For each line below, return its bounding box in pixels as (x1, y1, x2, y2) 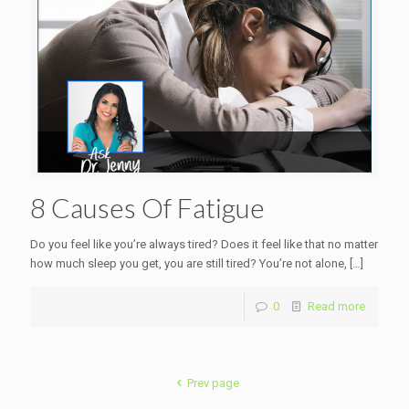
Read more (308, 299, 365, 313)
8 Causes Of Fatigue (30, 190, 265, 224)
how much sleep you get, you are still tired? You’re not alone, (30, 256, 347, 270)
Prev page (186, 375, 239, 390)
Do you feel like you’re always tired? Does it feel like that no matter (30, 236, 378, 251)
